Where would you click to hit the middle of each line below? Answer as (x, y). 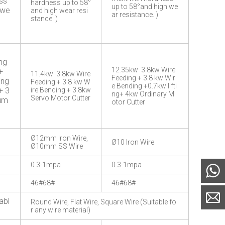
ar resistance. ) (135, 15)
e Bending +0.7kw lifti (144, 86)
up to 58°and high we (145, 7)
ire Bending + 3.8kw (61, 90)
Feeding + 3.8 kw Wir (143, 78)
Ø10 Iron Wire (133, 142)
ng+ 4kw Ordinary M (143, 94)
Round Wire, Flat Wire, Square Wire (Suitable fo (103, 202)
